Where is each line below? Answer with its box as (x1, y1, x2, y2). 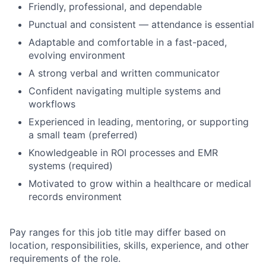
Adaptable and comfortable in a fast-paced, (28, 36, 227, 48)
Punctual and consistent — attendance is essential (28, 18, 254, 30)
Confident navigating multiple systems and (28, 85, 221, 97)
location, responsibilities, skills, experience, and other (9, 239, 249, 251)
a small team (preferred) (28, 129, 138, 141)
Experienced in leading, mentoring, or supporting (28, 116, 249, 128)
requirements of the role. (9, 252, 121, 264)
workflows (28, 98, 75, 110)
